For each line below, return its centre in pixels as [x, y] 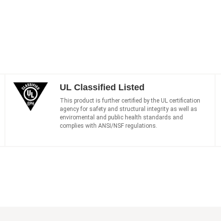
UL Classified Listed [102, 87]
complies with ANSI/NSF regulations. [108, 126]
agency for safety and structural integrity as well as [128, 109]
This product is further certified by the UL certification [130, 100]
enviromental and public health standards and [121, 117]
